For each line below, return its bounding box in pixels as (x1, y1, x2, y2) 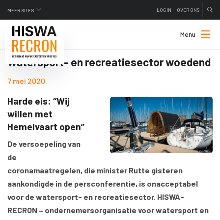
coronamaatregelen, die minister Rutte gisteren (7, 165, 183, 175)
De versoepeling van (7, 139, 81, 148)
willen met (7, 108, 53, 119)
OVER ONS (177, 7, 200, 13)
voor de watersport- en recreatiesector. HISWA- (7, 192, 184, 201)
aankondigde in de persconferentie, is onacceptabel (7, 179, 198, 188)
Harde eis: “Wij (7, 95, 70, 107)
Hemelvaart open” (7, 121, 84, 132)
